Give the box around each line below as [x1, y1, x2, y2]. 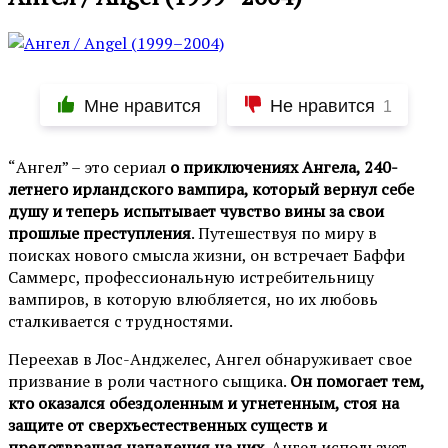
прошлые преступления [8, 221, 191, 244]
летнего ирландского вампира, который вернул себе [8, 177, 414, 200]
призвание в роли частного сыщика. [8, 369, 290, 392]
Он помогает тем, [290, 369, 424, 392]
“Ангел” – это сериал [8, 155, 170, 178]
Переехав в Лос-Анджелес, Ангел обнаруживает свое [8, 347, 412, 370]
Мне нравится [83, 95, 201, 116]
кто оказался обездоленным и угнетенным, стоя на [8, 391, 399, 414]
